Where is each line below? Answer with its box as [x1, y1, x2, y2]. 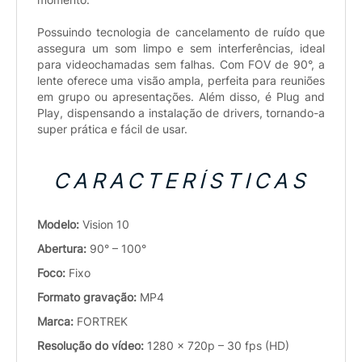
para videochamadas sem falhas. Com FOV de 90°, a [37, 57, 325, 71]
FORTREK [77, 314, 128, 328]
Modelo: [37, 217, 82, 231]
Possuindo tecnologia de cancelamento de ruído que [37, 24, 325, 39]
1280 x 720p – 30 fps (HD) [147, 338, 289, 352]
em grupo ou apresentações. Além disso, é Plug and [37, 89, 325, 103]
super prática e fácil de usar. [37, 121, 187, 136]
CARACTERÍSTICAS [53, 167, 309, 193]
